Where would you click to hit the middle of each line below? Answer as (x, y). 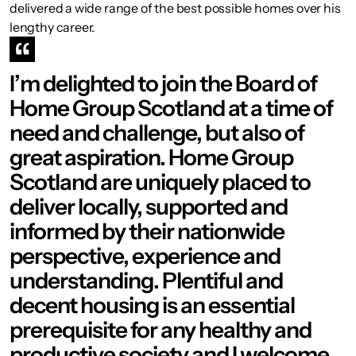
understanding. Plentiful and (146, 281)
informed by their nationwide (147, 231)
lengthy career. (54, 27)
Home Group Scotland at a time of (171, 108)
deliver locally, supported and (149, 207)
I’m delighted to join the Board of (163, 83)
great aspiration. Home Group (151, 157)
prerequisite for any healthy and (161, 330)
